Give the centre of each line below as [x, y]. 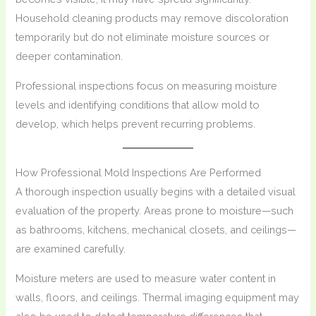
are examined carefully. [71, 249]
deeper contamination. [69, 56]
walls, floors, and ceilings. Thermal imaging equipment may [158, 297]
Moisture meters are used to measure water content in [146, 278]
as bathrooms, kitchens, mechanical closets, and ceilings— [156, 230]
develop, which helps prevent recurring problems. [136, 124]
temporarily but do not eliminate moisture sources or [143, 37]
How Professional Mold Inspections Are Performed [139, 173]
